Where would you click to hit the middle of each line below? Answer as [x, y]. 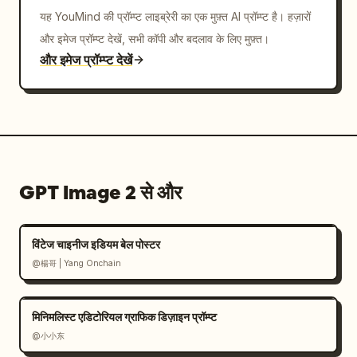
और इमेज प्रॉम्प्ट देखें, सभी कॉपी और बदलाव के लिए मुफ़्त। [155, 39]
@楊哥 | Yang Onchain [76, 263]
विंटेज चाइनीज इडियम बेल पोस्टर [96, 244]
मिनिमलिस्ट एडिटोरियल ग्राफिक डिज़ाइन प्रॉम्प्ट [124, 317]
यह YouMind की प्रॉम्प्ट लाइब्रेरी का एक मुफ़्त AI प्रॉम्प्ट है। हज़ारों [175, 16]
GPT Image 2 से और [100, 192]
